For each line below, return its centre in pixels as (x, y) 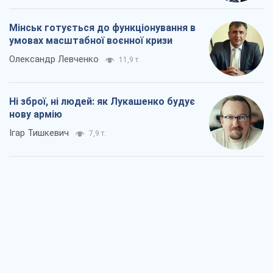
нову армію (36, 114)
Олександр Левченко (54, 59)
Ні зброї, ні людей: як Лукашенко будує (102, 101)
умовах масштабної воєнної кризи (91, 40)
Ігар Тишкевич (39, 133)
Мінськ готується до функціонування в (102, 27)
